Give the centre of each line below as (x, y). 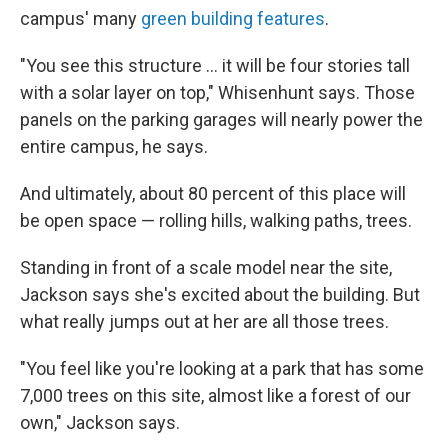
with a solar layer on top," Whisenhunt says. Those (217, 93)
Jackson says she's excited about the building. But (220, 295)
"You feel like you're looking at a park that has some (222, 369)
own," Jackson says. (100, 423)
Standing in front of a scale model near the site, (206, 268)
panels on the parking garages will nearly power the (221, 120)
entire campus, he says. (114, 147)
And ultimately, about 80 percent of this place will (213, 194)
